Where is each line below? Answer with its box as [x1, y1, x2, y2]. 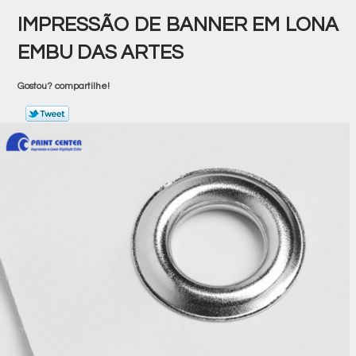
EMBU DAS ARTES [17, 42, 184, 63]
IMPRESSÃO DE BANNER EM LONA [17, 14, 339, 35]
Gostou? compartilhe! [17, 81, 110, 91]
